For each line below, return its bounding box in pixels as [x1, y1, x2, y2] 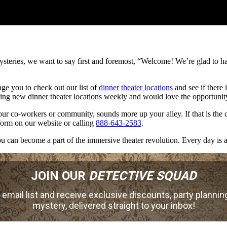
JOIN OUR [30, 169, 89, 183]
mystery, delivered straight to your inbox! [32, 200, 195, 211]
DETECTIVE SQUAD [88, 169, 197, 183]
